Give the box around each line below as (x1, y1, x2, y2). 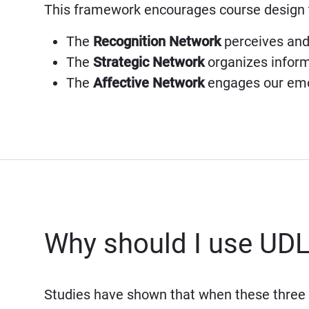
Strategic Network (93, 54, 204, 70)
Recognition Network (93, 33, 221, 50)
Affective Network (93, 74, 204, 91)
